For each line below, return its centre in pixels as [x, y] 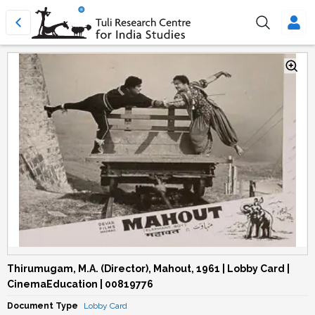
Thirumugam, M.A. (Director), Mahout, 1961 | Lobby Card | [148, 269]
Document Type [43, 306]
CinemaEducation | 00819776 [80, 284]
